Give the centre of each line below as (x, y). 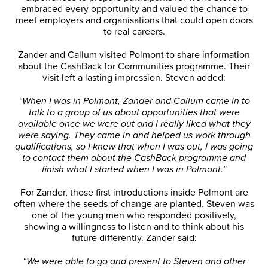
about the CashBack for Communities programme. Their (134, 66)
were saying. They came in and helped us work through (134, 135)
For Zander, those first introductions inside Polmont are (134, 192)
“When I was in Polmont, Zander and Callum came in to (134, 101)
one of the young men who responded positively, (134, 215)
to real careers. (134, 31)
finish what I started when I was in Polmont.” (134, 169)
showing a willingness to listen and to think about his (134, 226)
